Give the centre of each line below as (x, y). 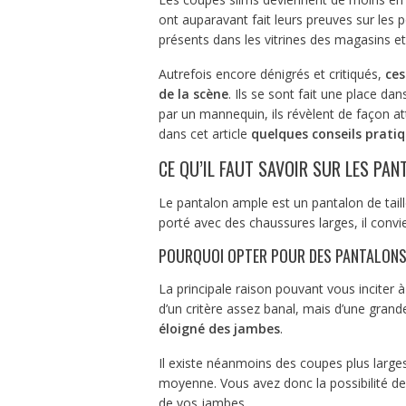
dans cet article (204, 133)
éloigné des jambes (219, 328)
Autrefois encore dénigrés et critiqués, (271, 73)
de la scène (193, 93)
